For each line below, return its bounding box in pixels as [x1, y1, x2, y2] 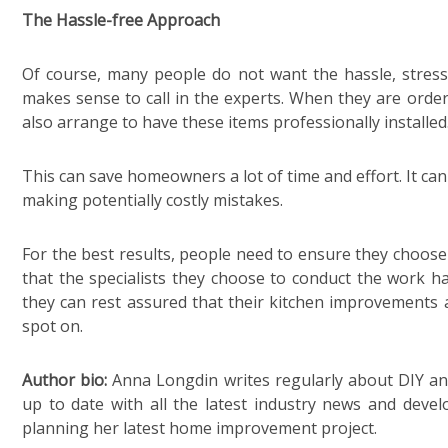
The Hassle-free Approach [22, 9, 224, 31]
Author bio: [22, 369, 108, 391]
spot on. [22, 315, 83, 337]
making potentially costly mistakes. [22, 189, 283, 211]
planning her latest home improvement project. [22, 417, 377, 439]
